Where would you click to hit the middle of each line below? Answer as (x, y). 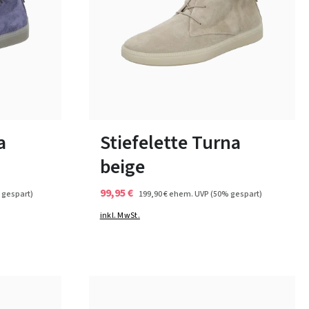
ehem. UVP (189, 195)
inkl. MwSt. (120, 215)
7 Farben (192, 89)
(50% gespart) (236, 195)
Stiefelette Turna (170, 143)
